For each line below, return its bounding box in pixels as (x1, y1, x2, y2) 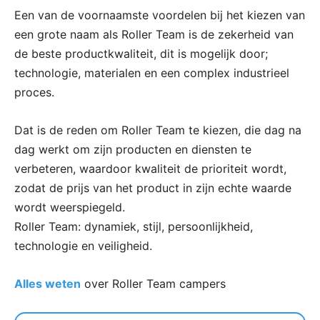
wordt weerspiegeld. (14, 200, 125, 215)
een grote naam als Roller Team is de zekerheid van (14, 27, 294, 42)
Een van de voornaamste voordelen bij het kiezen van (14, 8, 305, 23)
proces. (14, 85, 54, 100)
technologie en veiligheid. (14, 239, 152, 254)
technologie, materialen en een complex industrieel (14, 66, 289, 81)
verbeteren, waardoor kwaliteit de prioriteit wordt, (14, 161, 286, 176)
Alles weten (14, 276, 81, 291)
